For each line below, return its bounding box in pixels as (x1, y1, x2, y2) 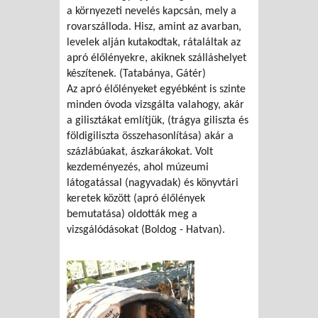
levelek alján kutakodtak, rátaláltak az (67, 37, 241, 49)
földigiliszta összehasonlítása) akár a (67, 131, 234, 143)
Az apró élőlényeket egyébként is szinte (67, 84, 246, 96)
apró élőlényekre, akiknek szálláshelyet (67, 53, 246, 65)
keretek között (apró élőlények (67, 193, 205, 205)
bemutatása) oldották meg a (67, 209, 197, 221)
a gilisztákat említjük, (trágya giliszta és (67, 115, 248, 127)
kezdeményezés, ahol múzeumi (67, 162, 209, 174)
